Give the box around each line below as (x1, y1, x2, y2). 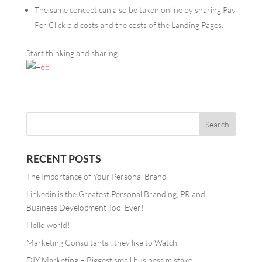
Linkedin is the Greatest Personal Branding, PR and (26, 189, 205, 199)
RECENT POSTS (26, 152, 101, 165)
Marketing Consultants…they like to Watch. (26, 237, 179, 247)
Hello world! (26, 220, 70, 230)
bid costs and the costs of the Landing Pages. (67, 20, 223, 30)
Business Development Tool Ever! (26, 202, 144, 212)
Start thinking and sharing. (26, 48, 119, 58)
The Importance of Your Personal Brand (26, 171, 167, 181)
